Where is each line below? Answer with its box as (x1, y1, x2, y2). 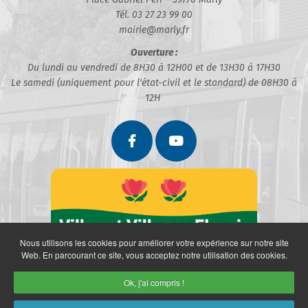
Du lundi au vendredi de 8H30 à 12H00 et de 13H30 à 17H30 (27, 61, 280, 74)
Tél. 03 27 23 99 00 (115, 8, 192, 21)
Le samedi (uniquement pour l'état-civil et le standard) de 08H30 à (11, 76, 297, 89)
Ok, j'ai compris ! (124, 276, 184, 288)
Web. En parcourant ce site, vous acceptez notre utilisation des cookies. (21, 249, 287, 261)
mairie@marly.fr (119, 23, 189, 36)
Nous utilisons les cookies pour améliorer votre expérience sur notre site (19, 236, 289, 248)
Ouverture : (131, 46, 177, 58)
